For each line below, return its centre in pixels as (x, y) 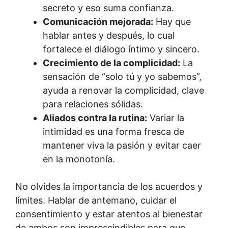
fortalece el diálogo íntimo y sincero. (121, 49)
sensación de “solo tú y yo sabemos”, (122, 76)
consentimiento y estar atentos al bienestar (109, 214)
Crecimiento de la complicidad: (111, 63)
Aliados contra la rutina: (95, 118)
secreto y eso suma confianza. (108, 8)
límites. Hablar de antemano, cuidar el (96, 200)
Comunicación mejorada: (98, 21)
